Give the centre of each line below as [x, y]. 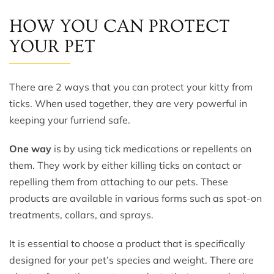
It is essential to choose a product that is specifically [127, 244]
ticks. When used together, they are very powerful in [128, 104]
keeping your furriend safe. [70, 120]
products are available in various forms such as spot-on [135, 198]
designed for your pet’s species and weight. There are [131, 260]
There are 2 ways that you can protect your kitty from [131, 87]
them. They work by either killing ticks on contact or [125, 165]
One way [30, 149]
